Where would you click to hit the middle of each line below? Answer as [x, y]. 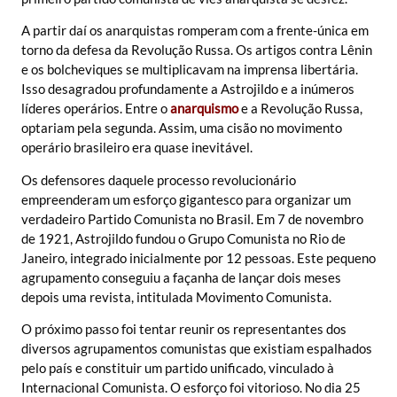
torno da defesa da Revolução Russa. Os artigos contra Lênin [197, 50]
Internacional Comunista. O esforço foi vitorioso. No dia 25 [191, 387]
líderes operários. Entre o [96, 109]
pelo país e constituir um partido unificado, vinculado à [178, 367]
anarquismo [204, 109]
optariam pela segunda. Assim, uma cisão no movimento [182, 128]
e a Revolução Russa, [300, 109]
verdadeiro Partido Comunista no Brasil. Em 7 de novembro [192, 218]
